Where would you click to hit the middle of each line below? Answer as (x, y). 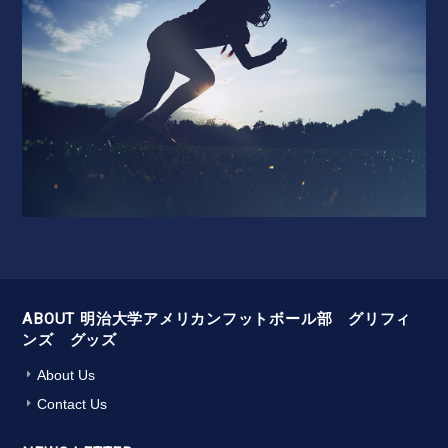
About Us (66, 375)
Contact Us (72, 404)
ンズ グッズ (70, 340)
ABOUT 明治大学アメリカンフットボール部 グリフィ (217, 319)
